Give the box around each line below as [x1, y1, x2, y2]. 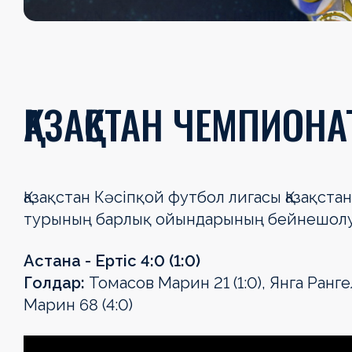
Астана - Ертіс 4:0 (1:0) [24, 251, 200, 271]
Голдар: [24, 273, 85, 293]
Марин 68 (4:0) [24, 295, 133, 315]
